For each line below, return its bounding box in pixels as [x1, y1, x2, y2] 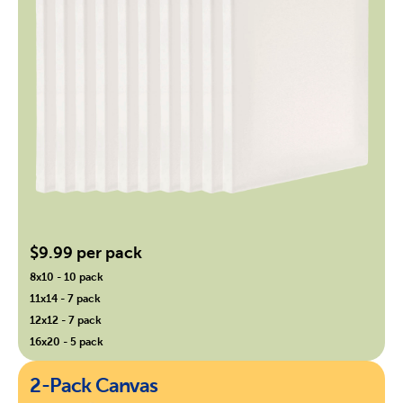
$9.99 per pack [30, 242, 143, 262]
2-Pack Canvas [30, 373, 158, 397]
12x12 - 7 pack [30, 312, 103, 327]
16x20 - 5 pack [30, 334, 104, 348]
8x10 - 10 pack [30, 269, 104, 283]
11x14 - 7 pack [30, 291, 102, 305]
